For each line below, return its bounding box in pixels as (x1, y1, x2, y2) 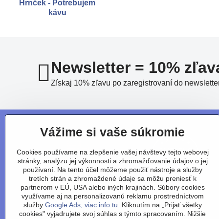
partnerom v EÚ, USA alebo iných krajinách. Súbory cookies (20, 183, 205, 191)
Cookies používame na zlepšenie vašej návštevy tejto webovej (16, 148, 209, 156)
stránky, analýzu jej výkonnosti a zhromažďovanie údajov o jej (17, 157, 208, 165)
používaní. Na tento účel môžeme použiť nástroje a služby (22, 166, 202, 174)
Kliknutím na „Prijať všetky (119, 201, 202, 209)
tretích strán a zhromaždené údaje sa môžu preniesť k (28, 175, 197, 182)
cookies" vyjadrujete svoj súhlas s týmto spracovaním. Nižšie (19, 210, 206, 218)
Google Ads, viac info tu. (44, 201, 120, 209)
